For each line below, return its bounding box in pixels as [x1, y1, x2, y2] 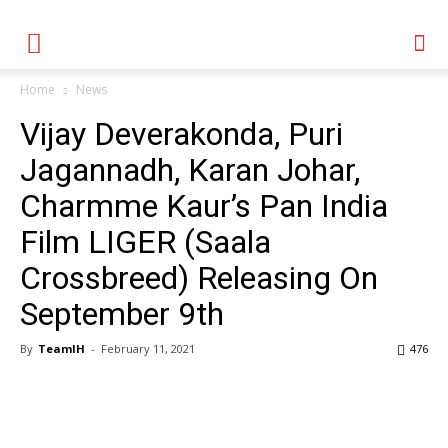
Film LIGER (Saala [20, 223, 271, 261]
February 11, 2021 [101, 341, 195, 356]
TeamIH [38, 341, 85, 356]
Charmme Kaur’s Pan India [20, 187, 388, 225]
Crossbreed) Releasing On [20, 259, 378, 297]
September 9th [20, 295, 224, 333]
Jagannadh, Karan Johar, [20, 151, 360, 189]
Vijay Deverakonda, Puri [20, 115, 343, 153]
